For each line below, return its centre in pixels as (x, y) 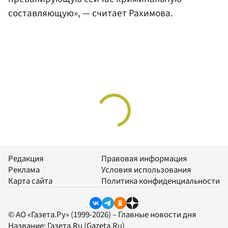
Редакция (26, 159)
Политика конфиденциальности (161, 181)
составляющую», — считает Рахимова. (91, 13)
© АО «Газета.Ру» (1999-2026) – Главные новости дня (102, 215)
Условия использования (146, 170)
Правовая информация (144, 159)
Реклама (24, 170)
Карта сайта (30, 181)
